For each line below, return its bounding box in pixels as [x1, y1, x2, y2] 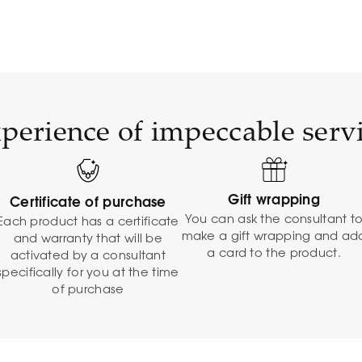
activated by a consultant [10, 249, 166, 262]
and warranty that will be [13, 232, 162, 245]
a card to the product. [207, 247, 341, 260]
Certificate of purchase [9, 196, 166, 209]
